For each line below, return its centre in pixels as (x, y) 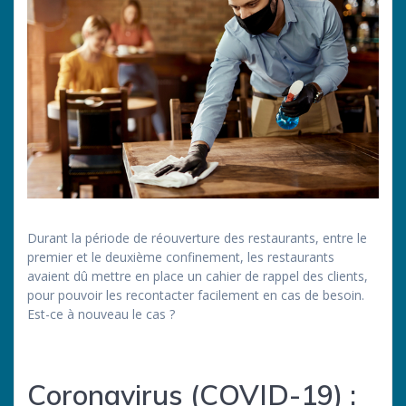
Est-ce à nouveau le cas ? (101, 314)
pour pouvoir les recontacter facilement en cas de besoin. (196, 295)
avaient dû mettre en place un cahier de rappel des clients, (198, 275)
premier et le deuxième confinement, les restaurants (181, 256)
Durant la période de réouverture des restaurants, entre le (197, 237)
